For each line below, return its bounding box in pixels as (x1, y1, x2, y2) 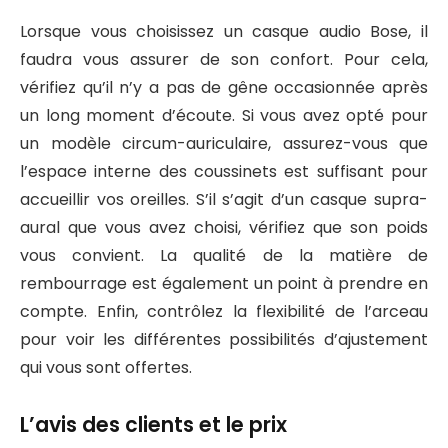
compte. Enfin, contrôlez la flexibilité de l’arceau (20, 299, 428, 323)
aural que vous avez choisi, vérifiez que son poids (20, 215, 428, 239)
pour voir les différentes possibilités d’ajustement (20, 327, 428, 351)
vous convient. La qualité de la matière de (20, 243, 428, 267)
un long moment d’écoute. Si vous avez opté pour (20, 103, 428, 127)
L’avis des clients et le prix (20, 409, 287, 439)
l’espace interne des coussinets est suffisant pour (20, 159, 428, 183)
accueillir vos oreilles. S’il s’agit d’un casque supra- (20, 187, 428, 211)
